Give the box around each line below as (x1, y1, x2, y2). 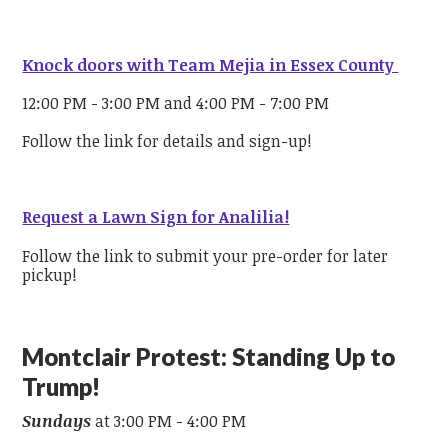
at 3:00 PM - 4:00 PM (91, 410, 247, 433)
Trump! (22, 372, 101, 402)
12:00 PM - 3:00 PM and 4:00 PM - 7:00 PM (22, 91, 330, 114)
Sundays (22, 410, 92, 433)
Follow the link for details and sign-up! (22, 130, 317, 153)
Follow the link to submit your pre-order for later (22, 244, 389, 267)
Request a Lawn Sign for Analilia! (22, 206, 290, 229)
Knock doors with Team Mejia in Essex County (22, 53, 399, 76)
